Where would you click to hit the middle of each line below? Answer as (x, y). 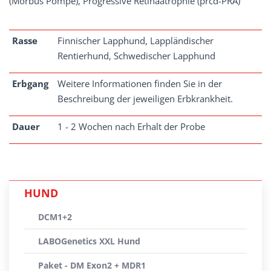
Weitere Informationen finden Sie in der (140, 83)
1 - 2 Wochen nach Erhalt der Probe (131, 126)
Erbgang (30, 83)
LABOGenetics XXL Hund (89, 241)
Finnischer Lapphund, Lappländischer (135, 41)
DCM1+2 (55, 217)
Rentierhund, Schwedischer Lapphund (136, 56)
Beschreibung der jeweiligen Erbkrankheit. (145, 99)
